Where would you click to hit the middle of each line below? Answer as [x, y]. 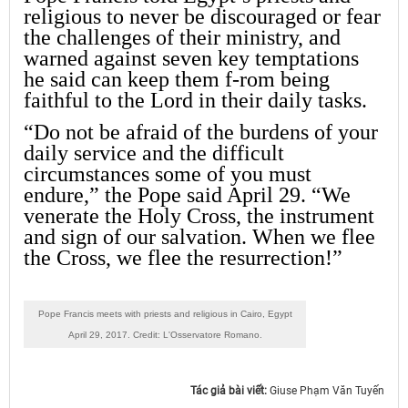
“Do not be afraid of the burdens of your [201, 132]
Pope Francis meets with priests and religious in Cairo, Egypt [165, 314]
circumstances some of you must [168, 174]
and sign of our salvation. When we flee [199, 237]
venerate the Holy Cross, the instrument [199, 216]
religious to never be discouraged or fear [202, 16]
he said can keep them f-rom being [177, 79]
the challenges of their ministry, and [182, 37]
